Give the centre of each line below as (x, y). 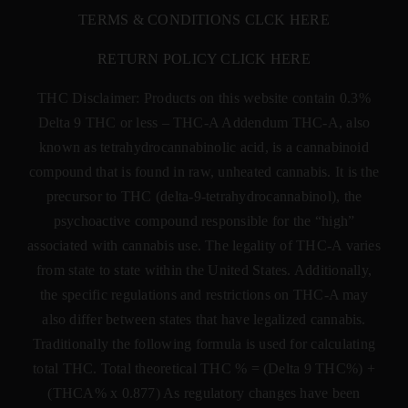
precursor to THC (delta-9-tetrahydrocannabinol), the (204, 196)
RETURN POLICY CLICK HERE (204, 58)
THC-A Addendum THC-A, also (272, 122)
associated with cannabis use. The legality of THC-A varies (204, 245)
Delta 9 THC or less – (106, 122)
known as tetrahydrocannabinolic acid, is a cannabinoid (204, 147)
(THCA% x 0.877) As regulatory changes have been (204, 393)
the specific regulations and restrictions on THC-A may (204, 294)
